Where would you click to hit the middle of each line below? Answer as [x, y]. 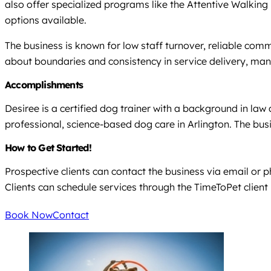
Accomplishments [44, 85]
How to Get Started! [48, 148]
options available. [46, 20]
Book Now [29, 215]
